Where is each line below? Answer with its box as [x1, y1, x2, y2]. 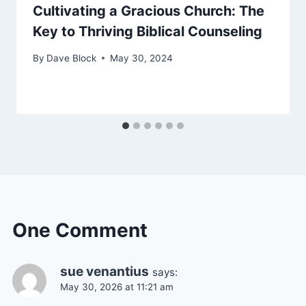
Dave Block [46, 52, 97, 64]
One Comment [12, 218, 148, 242]
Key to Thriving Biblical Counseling [33, 23, 262, 40]
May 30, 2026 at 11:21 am [59, 281, 173, 292]
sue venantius [59, 263, 149, 279]
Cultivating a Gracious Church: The [33, 3, 264, 20]
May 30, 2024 [110, 52, 173, 64]
